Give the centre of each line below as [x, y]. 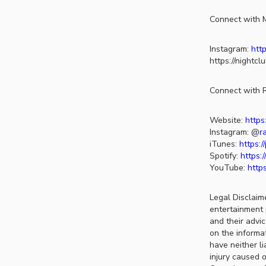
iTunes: [224, 144]
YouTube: [228, 168]
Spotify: [225, 156]
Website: [226, 121]
